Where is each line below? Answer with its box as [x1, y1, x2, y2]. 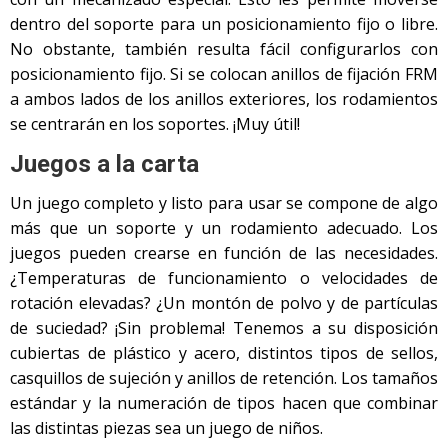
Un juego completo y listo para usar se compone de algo [10, 192, 438, 215]
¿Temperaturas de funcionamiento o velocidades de [10, 267, 438, 290]
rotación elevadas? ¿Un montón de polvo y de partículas [10, 292, 438, 315]
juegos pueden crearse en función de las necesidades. [10, 242, 438, 265]
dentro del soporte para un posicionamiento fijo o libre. [10, 13, 438, 36]
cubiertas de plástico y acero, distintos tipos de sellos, [10, 342, 438, 365]
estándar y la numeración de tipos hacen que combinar [10, 392, 438, 415]
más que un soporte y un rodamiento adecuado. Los [10, 217, 438, 240]
